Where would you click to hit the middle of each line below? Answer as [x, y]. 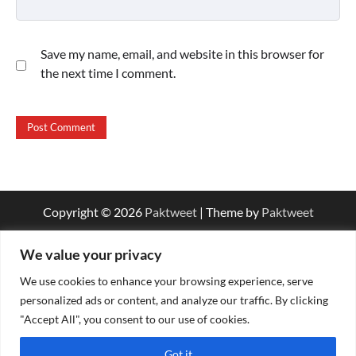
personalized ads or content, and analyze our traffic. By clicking [174, 300]
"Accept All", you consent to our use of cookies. [135, 319]
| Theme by [229, 212]
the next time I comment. [108, 72]
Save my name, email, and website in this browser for [182, 53]
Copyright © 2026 [93, 212]
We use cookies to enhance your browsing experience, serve [166, 281]
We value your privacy [91, 254]
